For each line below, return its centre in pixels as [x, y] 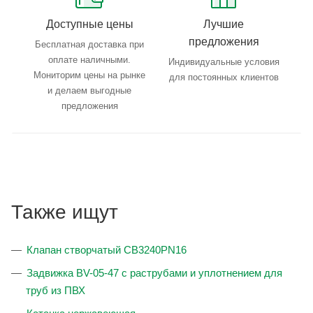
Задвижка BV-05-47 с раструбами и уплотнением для [154, 273]
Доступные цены [89, 24]
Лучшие [224, 24]
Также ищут [65, 212]
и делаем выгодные [89, 91]
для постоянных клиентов [224, 78]
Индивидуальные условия [224, 62]
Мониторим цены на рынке [89, 75]
